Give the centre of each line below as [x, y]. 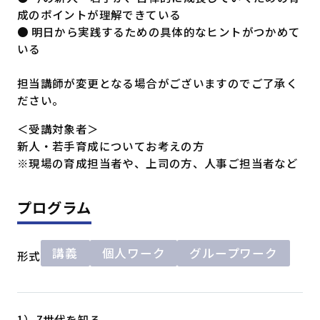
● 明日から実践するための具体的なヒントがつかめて [159, 32]
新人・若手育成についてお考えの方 [111, 145]
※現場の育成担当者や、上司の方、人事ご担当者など [157, 162]
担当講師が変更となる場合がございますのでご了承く [157, 83]
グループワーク [234, 252]
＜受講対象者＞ [58, 128]
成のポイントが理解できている [99, 15]
